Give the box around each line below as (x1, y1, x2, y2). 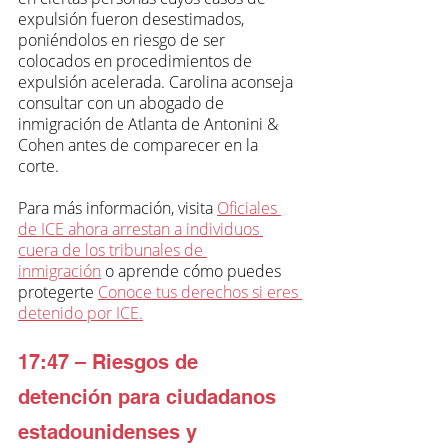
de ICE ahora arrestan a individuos (18, 217, 263, 240)
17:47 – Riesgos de (18, 349, 204, 374)
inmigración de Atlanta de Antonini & (18, 112, 282, 135)
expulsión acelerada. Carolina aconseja (18, 70, 297, 93)
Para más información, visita (18, 196, 217, 219)
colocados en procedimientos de (18, 49, 256, 72)
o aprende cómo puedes (101, 259, 285, 282)
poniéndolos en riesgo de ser (18, 28, 229, 51)
